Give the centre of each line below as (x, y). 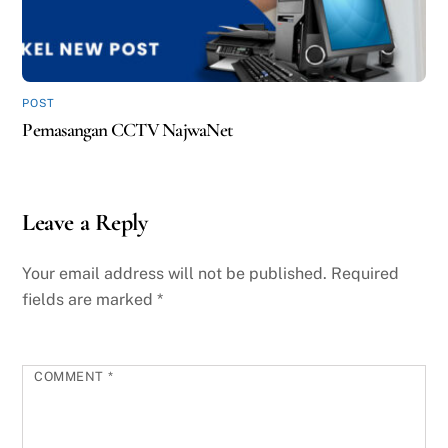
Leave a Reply (85, 222)
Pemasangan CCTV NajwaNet (127, 129)
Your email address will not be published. (175, 274)
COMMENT (71, 377)
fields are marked (90, 300)
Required (365, 274)
